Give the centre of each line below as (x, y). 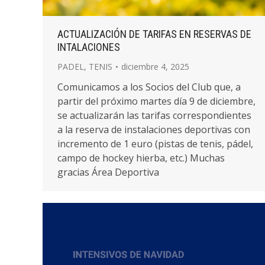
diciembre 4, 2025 (155, 67)
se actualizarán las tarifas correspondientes (154, 115)
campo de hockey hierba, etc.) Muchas (141, 158)
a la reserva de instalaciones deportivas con (154, 130)
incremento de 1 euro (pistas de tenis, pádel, (155, 144)
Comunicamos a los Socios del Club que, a (149, 87)
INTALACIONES (89, 47)
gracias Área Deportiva (108, 172)
